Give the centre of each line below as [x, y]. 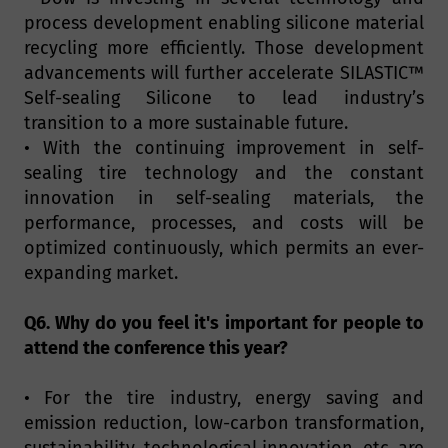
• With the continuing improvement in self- [224, 148]
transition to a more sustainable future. [186, 123]
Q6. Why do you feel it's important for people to [224, 323]
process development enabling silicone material [224, 23]
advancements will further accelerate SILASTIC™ [224, 73]
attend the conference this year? [156, 348]
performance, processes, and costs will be [224, 223]
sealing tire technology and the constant [224, 173]
